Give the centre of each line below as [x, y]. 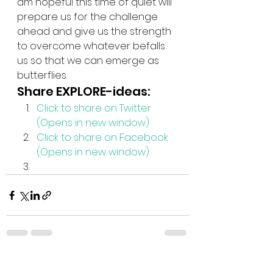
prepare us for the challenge [89, 17]
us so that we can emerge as [89, 61]
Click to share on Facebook [104, 137]
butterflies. [42, 75]
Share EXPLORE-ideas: [84, 91]
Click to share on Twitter [95, 108]
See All [175, 264]
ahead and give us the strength [95, 31]
